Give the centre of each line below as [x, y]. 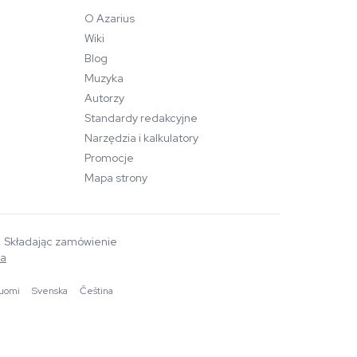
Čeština [96, 291]
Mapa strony [116, 178]
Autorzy [104, 98]
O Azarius [110, 18]
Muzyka [104, 78]
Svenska [49, 291]
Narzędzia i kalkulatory [141, 138]
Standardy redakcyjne [141, 118]
